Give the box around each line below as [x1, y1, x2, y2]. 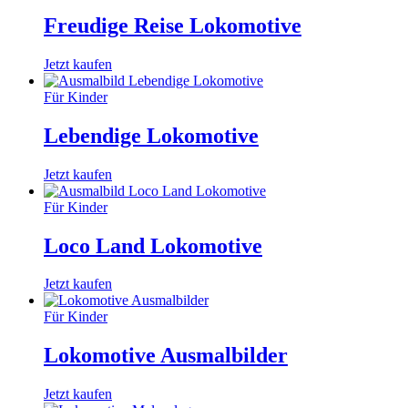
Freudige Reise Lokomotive [44, 13, 301, 37]
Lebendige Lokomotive [44, 123, 259, 148]
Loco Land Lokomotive [44, 233, 262, 258]
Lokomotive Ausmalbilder [44, 343, 288, 368]
